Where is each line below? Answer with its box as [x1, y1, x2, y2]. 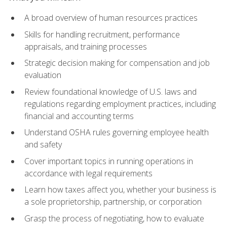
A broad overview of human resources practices [24, 12, 198, 23]
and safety [24, 139, 62, 150]
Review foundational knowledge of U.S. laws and [24, 86, 197, 97]
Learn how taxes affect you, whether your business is [24, 184, 216, 196]
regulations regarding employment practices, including [24, 98, 216, 109]
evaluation [24, 69, 61, 81]
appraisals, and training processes [24, 41, 147, 52]
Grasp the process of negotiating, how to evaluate [24, 212, 204, 224]
